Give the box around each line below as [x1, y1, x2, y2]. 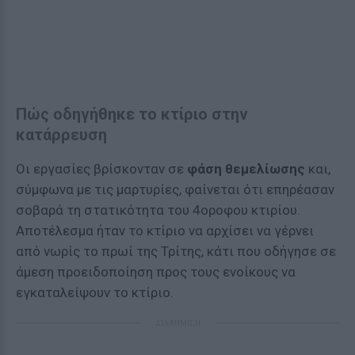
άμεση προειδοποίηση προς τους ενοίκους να [16, 264, 296, 280]
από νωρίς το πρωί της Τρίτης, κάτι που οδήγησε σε [16, 243, 336, 259]
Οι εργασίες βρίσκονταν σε [16, 161, 187, 177]
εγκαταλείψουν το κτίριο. [16, 284, 174, 300]
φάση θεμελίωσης [187, 161, 305, 177]
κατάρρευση [16, 125, 107, 144]
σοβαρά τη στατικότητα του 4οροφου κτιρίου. [16, 202, 300, 218]
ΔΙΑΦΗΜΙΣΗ [155, 317, 200, 328]
